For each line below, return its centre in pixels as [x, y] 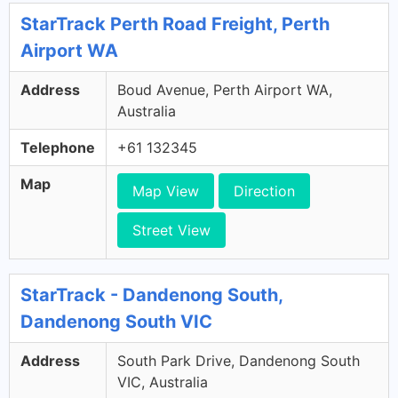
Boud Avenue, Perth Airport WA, [225, 89]
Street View [171, 230]
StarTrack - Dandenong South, [151, 295]
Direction [264, 191]
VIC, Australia [163, 382]
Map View [166, 191]
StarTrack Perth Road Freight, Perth [175, 24]
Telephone [58, 147]
